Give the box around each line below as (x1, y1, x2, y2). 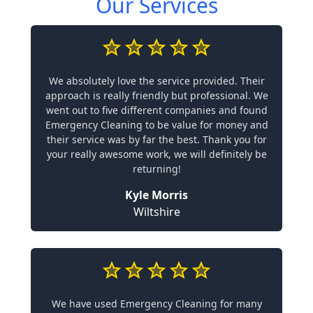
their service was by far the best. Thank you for (46, 133, 267, 146)
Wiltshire (133, 204, 180, 219)
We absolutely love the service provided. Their (48, 74, 265, 87)
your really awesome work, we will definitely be (46, 147, 267, 161)
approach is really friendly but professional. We (45, 89, 268, 102)
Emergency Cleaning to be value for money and (45, 118, 268, 131)
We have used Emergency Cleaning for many (51, 297, 262, 310)
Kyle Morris (125, 187, 188, 203)
